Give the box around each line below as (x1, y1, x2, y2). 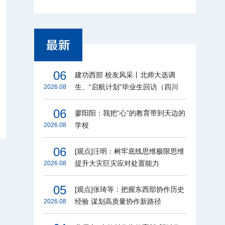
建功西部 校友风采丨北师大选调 (74, 70, 175, 79)
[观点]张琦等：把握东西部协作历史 (74, 185, 184, 193)
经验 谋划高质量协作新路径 (74, 197, 161, 205)
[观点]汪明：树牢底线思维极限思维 (74, 147, 184, 155)
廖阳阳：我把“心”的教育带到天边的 (74, 108, 185, 117)
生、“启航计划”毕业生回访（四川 (74, 82, 178, 91)
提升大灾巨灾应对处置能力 (74, 159, 159, 167)
